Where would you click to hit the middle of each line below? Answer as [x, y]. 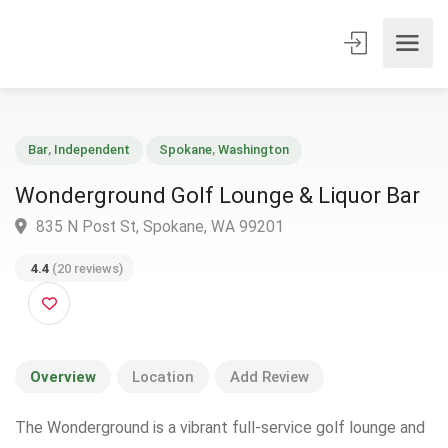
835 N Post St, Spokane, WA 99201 [171, 246]
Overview [63, 377]
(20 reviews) [93, 292]
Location [163, 377]
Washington [275, 163]
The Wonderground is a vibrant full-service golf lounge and [220, 428]
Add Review [269, 377]
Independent [100, 163]
